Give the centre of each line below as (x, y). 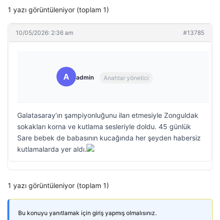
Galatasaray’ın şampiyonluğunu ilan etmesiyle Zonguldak (108, 115)
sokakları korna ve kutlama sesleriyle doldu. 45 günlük (104, 126)
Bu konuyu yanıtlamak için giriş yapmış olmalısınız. (87, 213)
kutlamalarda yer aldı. (52, 149)
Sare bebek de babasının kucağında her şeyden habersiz (109, 138)
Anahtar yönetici (126, 78)
